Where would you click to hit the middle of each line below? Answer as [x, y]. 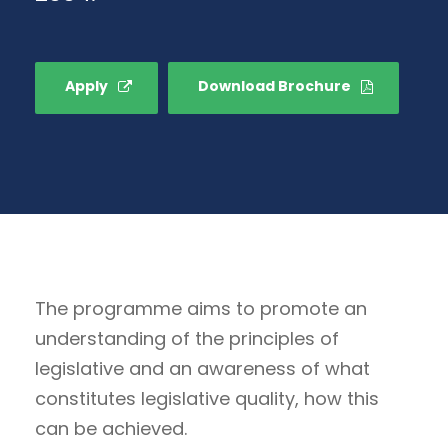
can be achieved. [111, 429]
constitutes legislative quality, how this [207, 399]
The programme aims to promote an [201, 309]
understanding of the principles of [187, 339]
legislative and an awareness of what [202, 369]
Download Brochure [274, 86]
